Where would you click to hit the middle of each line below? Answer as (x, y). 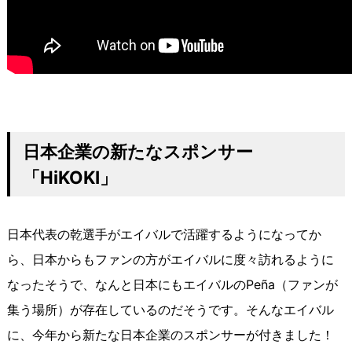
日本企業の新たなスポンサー (137, 152)
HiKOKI (70, 178)
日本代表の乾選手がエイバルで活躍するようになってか (164, 235)
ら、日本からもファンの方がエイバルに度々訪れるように (170, 260)
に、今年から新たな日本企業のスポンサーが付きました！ (170, 335)
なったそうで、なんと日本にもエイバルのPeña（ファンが (172, 285)
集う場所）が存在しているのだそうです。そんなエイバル (170, 310)
